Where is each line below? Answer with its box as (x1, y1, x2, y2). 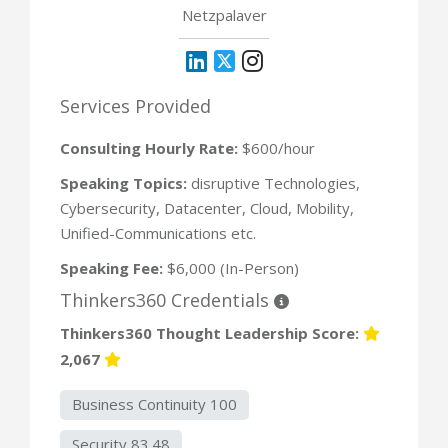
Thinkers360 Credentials (60, 287, 274, 312)
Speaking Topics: (60, 172, 187, 193)
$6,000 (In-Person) (163, 257, 299, 278)
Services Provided (60, 93, 211, 118)
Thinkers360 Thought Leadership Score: (60, 322, 363, 343)
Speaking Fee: (60, 257, 163, 278)
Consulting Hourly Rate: (60, 137, 238, 158)
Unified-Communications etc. (60, 222, 256, 243)
